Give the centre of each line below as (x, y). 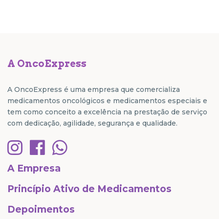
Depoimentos (41, 210)
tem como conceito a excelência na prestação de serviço (107, 112)
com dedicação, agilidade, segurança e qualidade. (92, 123)
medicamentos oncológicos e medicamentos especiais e (107, 101)
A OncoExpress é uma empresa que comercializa (94, 90)
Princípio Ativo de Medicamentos (89, 189)
